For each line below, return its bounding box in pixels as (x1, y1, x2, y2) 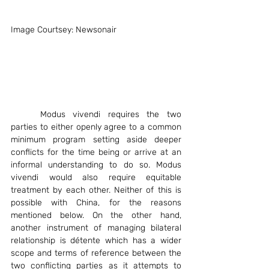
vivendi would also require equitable (11, 172, 181, 183)
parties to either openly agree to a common (11, 121, 181, 132)
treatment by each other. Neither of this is (11, 184, 181, 195)
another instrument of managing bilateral (11, 222, 181, 233)
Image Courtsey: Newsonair (11, 25, 116, 35)
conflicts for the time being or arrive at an (11, 147, 181, 157)
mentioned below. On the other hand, (11, 210, 181, 220)
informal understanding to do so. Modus (11, 159, 181, 170)
